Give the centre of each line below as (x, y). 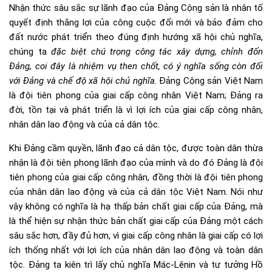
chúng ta (30, 52)
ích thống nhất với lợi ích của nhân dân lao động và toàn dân (136, 250)
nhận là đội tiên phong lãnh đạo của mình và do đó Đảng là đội (136, 163)
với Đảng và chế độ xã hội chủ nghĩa (82, 81)
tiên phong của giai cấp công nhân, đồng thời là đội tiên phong (136, 178)
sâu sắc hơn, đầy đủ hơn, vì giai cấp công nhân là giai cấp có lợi (136, 236)
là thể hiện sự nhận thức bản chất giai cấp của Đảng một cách (136, 221)
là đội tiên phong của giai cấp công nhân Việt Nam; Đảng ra (136, 96)
